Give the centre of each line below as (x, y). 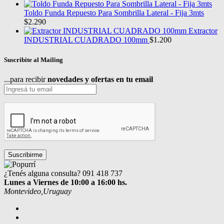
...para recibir (26, 79)
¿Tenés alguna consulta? (42, 173)
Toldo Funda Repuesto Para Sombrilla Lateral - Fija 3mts (114, 13)
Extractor (203, 31)
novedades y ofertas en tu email (100, 79)
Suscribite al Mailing (33, 59)
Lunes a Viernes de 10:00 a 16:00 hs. (65, 182)
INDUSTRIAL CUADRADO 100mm (86, 40)
